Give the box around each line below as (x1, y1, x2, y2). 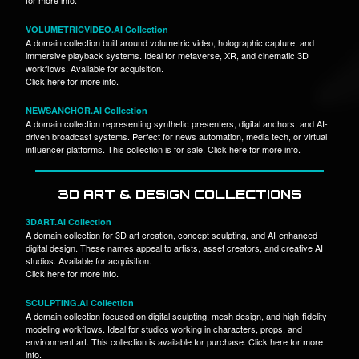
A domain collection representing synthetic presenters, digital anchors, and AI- (26, 116, 328, 130)
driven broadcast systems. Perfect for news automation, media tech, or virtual (26, 129, 327, 143)
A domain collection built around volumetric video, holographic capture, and (26, 35, 314, 49)
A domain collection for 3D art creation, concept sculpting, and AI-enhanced (26, 228, 317, 241)
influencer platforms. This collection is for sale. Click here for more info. (26, 142, 301, 155)
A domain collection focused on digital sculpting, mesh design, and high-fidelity (26, 309, 327, 322)
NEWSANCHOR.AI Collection (26, 103, 147, 116)
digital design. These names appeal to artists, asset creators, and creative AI (26, 240, 323, 254)
